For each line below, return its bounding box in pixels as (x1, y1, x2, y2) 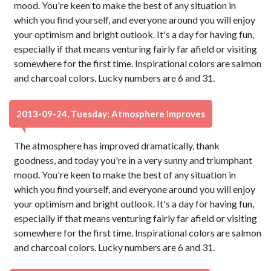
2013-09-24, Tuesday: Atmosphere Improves (16, 108, 205, 119)
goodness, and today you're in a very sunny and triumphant (14, 154, 253, 166)
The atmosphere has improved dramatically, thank (14, 140, 220, 151)
